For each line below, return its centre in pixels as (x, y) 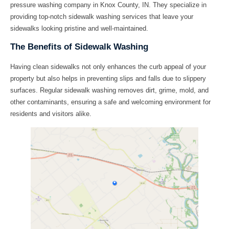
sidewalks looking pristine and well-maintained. (79, 28)
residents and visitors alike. (51, 114)
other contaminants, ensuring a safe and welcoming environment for (110, 102)
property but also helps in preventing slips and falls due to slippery (108, 79)
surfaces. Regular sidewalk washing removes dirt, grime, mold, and (109, 90)
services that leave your (157, 16)
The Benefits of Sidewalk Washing (79, 47)
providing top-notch (39, 16)
